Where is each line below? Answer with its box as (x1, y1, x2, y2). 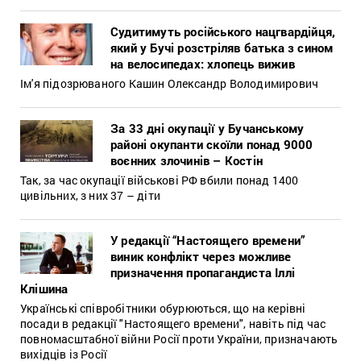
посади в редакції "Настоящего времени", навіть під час (20, 315, 326, 331)
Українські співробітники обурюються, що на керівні (20, 300, 306, 316)
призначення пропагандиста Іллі (110, 263, 295, 280)
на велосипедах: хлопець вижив (110, 55, 295, 72)
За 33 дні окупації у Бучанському (110, 119, 305, 136)
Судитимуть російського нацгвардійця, (110, 23, 336, 39)
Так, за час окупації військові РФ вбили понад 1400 (20, 172, 299, 188)
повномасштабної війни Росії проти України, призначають (20, 330, 338, 346)
